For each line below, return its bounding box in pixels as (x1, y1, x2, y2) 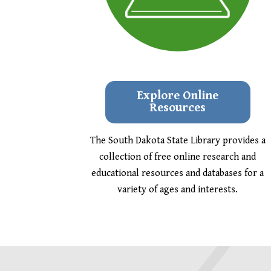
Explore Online (137, 88, 219, 103)
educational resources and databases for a (91, 167, 264, 179)
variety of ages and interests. (117, 183, 238, 195)
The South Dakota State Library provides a (90, 134, 266, 146)
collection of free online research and (99, 151, 256, 163)
